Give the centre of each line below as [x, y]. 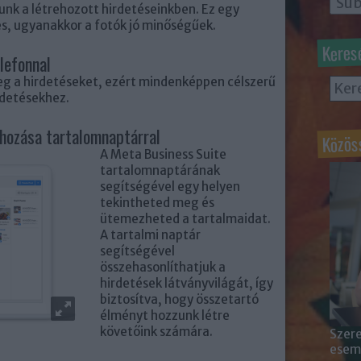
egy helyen [209, 187]
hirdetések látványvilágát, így [187, 283]
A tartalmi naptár [150, 235]
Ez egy [220, 9]
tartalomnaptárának [160, 170]
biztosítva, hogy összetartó [179, 299]
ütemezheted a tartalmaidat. [185, 219]
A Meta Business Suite [163, 154]
